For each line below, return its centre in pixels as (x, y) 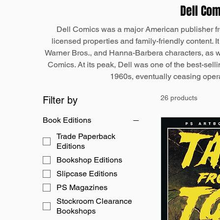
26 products (179, 98)
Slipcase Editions (87, 174)
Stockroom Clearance (95, 201)
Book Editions (67, 120)
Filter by (60, 100)
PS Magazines (82, 187)
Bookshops (76, 211)
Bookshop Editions (90, 160)
